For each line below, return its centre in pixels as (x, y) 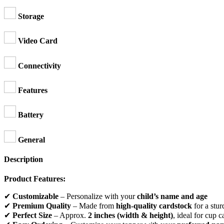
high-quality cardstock (154, 206)
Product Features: (35, 179)
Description (23, 159)
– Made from (93, 206)
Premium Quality (42, 206)
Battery (31, 115)
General (31, 139)
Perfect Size (32, 215)
